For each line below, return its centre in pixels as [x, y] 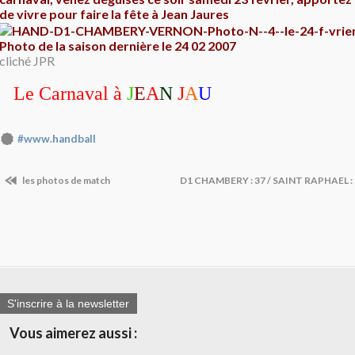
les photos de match [65, 180]
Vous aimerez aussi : [73, 333]
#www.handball [57, 139]
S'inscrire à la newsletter [68, 304]
